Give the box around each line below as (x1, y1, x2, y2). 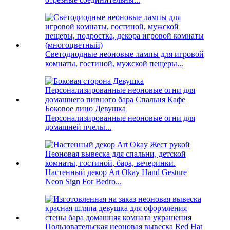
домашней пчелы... (45, 123, 111, 132)
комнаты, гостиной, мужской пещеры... (45, 59, 183, 68)
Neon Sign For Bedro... (45, 177, 122, 186)
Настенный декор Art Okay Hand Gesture (45, 168, 187, 177)
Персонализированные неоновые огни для (45, 113, 195, 123)
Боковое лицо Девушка (45, 104, 126, 113)
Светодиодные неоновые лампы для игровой (45, 50, 204, 59)
